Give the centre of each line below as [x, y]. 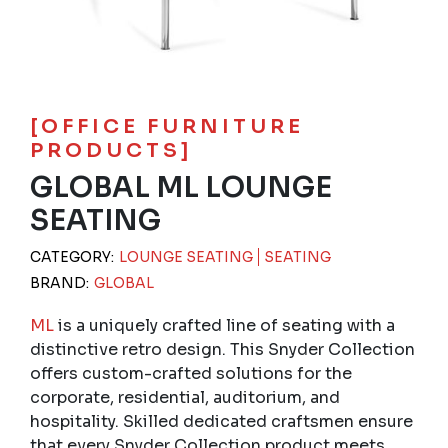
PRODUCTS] [111, 151]
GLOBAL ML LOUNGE [181, 188]
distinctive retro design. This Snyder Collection [222, 350]
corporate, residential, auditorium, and [185, 398]
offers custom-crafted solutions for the [191, 374]
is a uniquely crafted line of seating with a [224, 326]
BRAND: [61, 283]
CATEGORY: [73, 257]
